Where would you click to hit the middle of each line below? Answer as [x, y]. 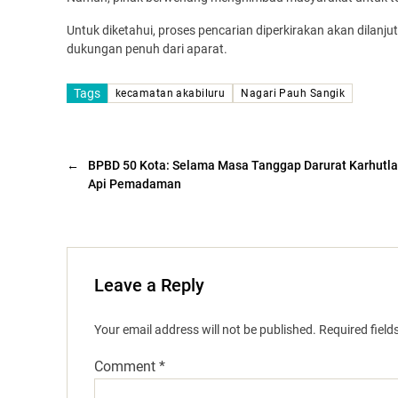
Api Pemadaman [135, 184]
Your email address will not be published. [205, 330]
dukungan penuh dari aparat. [147, 49]
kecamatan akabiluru [171, 94]
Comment [127, 367]
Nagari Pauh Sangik [293, 94]
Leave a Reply [149, 286]
